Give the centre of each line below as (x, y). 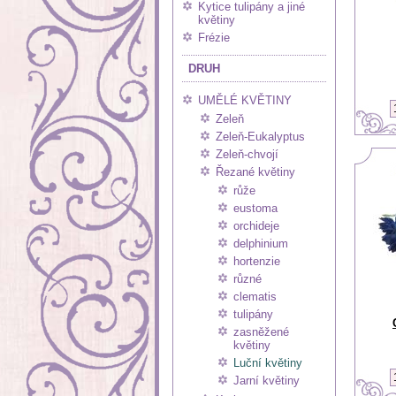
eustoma (255, 208)
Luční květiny (268, 363)
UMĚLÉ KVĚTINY (245, 100)
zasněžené (261, 332)
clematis (255, 297)
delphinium (261, 244)
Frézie (214, 38)
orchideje (256, 226)
